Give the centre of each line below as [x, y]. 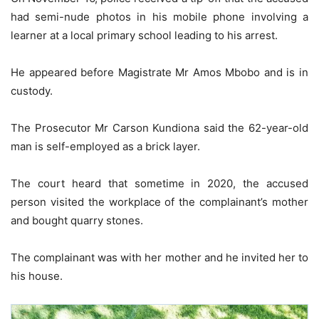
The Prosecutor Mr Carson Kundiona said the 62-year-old [159, 128]
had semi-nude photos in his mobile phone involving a [159, 17]
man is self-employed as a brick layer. [105, 147]
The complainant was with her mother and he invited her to [159, 258]
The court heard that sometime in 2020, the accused [159, 184]
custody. [32, 91]
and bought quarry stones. [77, 221]
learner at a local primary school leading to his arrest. [144, 36]
